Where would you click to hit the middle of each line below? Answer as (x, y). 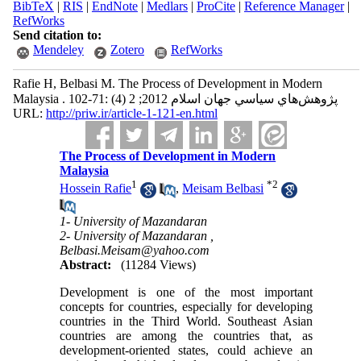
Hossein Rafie (96, 189)
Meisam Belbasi (223, 189)
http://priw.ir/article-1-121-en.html (131, 113)
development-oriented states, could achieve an (186, 350)
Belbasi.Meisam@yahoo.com (135, 250)
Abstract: (86, 264)
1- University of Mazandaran (134, 221)
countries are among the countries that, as (186, 335)
